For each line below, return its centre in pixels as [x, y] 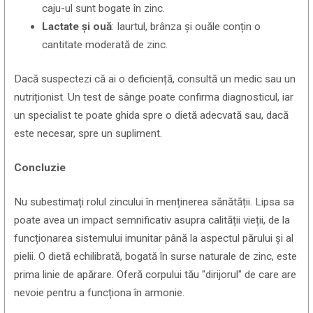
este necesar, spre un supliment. [88, 134]
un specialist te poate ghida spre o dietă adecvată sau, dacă [152, 116]
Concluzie [40, 168]
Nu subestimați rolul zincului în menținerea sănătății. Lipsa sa [154, 202]
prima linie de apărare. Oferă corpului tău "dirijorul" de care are [155, 275]
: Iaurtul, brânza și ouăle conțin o [187, 27]
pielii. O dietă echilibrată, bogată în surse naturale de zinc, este [156, 257]
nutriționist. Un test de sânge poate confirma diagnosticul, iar [154, 97]
